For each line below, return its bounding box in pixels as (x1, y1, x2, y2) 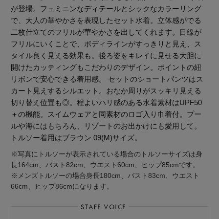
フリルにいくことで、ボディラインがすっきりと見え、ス (11, 40, 202, 48)
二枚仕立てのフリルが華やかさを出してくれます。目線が (11, 28, 202, 37)
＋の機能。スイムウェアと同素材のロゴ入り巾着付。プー (11, 110, 202, 119)
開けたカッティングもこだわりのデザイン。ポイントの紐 (11, 63, 202, 72)
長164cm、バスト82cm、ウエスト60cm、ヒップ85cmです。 (11, 161, 200, 169)
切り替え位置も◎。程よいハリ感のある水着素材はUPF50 (11, 98, 202, 107)
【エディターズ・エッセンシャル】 (14, 186, 147, 196)
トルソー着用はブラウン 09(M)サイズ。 (11, 133, 142, 142)
